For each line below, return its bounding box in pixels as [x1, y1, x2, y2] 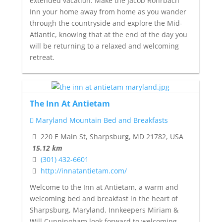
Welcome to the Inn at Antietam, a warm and [29, 182, 178, 192]
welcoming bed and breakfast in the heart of [29, 193, 178, 203]
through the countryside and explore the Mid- [29, 18, 182, 28]
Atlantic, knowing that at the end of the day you [29, 30, 187, 40]
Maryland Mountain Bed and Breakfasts [33, 115, 168, 125]
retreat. [29, 53, 55, 62]
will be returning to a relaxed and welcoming [29, 41, 179, 51]
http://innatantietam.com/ [40, 166, 127, 175]
